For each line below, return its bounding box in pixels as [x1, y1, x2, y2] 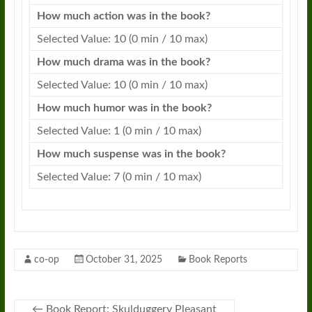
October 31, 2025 [85, 254, 162, 265]
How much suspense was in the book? [36, 148, 226, 159]
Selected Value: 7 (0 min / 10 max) [36, 171, 201, 182]
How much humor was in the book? [36, 102, 212, 114]
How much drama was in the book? [36, 56, 210, 68]
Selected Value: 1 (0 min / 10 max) [36, 125, 201, 136]
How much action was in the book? [36, 10, 210, 22]
